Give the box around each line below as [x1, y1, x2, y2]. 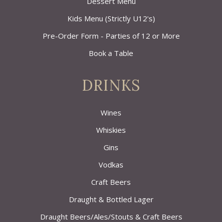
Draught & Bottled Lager [68, 194, 154, 204]
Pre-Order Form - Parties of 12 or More [42, 31, 180, 41]
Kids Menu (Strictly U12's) [67, 13, 155, 23]
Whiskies [96, 125, 126, 135]
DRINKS [82, 76, 140, 95]
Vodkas [99, 160, 123, 169]
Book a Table [89, 48, 133, 58]
